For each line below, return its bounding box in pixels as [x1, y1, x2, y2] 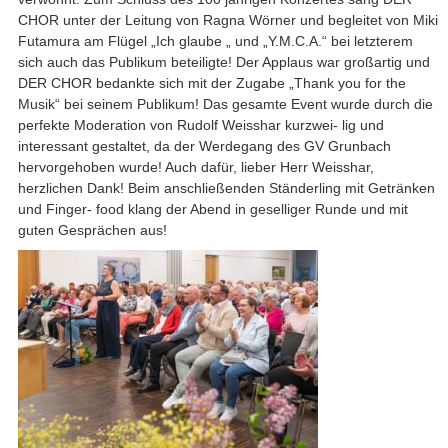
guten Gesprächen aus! [17, 221, 167, 238]
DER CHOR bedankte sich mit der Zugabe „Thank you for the [17, 74, 406, 91]
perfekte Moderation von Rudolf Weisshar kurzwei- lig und [17, 116, 384, 133]
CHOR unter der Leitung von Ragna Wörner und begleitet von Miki [17, 11, 438, 28]
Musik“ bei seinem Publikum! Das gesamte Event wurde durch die [17, 95, 433, 112]
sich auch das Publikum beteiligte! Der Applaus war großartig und [17, 53, 430, 70]
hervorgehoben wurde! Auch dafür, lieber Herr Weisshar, [17, 158, 374, 175]
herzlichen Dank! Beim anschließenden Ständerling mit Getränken [17, 179, 435, 196]
